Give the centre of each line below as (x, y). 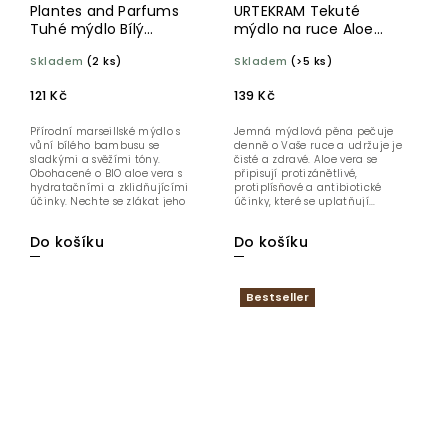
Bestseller (277, 296)
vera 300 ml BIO (290, 46)
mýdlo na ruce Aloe (304, 28)
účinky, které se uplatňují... (305, 201)
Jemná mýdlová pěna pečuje (314, 131)
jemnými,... (59, 215)
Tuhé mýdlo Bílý (87, 28)
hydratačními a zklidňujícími (109, 187)
